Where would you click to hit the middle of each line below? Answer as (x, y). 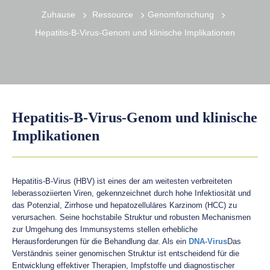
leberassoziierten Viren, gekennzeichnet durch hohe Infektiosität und (131, 193)
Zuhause (58, 15)
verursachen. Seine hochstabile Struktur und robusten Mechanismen (131, 217)
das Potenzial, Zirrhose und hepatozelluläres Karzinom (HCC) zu (124, 205)
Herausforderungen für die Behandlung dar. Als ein (100, 241)
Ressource (113, 15)
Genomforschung (181, 15)
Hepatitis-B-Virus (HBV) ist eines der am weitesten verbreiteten (122, 181)
